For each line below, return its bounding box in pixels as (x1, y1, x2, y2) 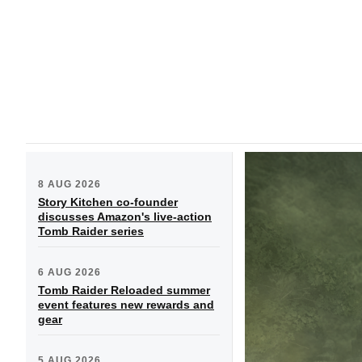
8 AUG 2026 (38, 178, 101, 190)
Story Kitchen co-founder (38, 195, 178, 208)
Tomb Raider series (38, 224, 144, 238)
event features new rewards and (38, 297, 214, 311)
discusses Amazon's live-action (38, 209, 212, 223)
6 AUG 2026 (38, 266, 101, 278)
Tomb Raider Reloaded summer (38, 283, 210, 297)
